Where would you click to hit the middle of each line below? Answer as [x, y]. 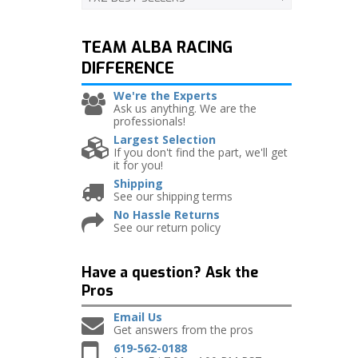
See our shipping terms [173, 196]
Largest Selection [165, 139]
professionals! [149, 121]
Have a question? [141, 272]
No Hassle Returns [167, 215]
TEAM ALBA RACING [157, 48]
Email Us [138, 317]
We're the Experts [165, 95]
